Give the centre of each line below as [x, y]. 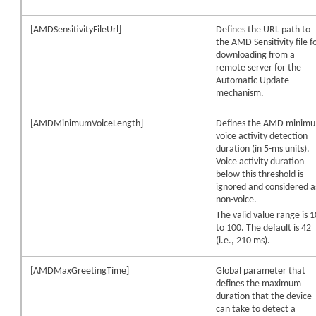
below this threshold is [260, 174]
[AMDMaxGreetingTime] [80, 271]
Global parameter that [261, 271]
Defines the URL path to [263, 30]
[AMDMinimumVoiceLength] [87, 123]
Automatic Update [253, 80]
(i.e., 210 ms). [243, 241]
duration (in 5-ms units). [263, 149]
